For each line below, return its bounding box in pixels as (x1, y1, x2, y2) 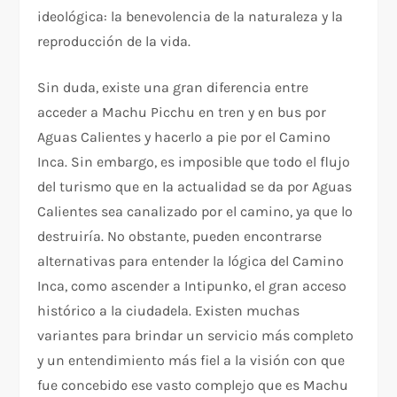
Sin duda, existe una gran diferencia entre (37, 79, 309, 97)
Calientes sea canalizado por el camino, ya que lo (37, 203, 354, 221)
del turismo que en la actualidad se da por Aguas (37, 178, 353, 196)
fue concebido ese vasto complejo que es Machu (37, 377, 349, 394)
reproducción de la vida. (37, 33, 191, 51)
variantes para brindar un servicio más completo (37, 327, 354, 345)
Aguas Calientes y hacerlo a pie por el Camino (37, 128, 331, 146)
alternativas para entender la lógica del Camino (37, 253, 345, 270)
